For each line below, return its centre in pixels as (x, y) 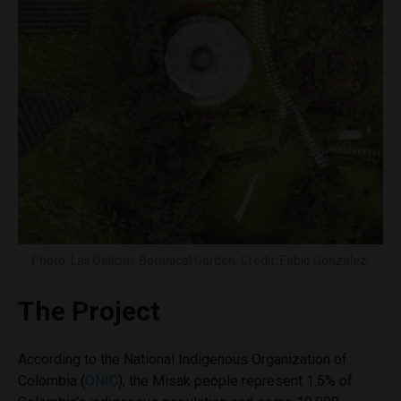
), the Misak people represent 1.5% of (235, 380)
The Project (89, 311)
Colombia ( (51, 380)
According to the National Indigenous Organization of (183, 359)
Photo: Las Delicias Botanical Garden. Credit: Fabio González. (200, 260)
